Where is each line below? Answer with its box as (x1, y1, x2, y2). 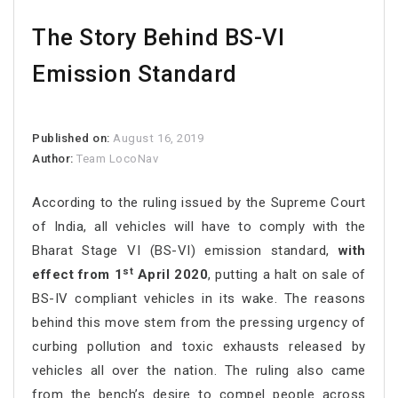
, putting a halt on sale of (208, 267, 366, 283)
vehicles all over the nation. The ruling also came (32, 362, 366, 379)
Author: (32, 152, 77, 166)
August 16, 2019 (113, 131, 204, 146)
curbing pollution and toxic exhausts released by (32, 338, 366, 355)
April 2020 (133, 267, 209, 283)
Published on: (32, 131, 114, 146)
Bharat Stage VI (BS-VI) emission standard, (32, 243, 338, 259)
